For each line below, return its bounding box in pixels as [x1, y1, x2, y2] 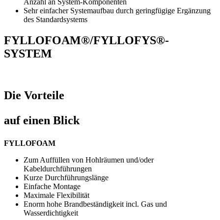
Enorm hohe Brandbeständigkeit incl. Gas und [24, 199, 167, 208]
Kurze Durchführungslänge [24, 173, 109, 182]
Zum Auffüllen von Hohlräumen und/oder [24, 155, 154, 164]
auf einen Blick [4, 113, 80, 127]
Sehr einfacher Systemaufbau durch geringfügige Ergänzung [24, 6, 211, 15]
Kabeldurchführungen [24, 164, 92, 173]
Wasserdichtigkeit [24, 208, 78, 217]
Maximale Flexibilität [24, 191, 89, 199]
